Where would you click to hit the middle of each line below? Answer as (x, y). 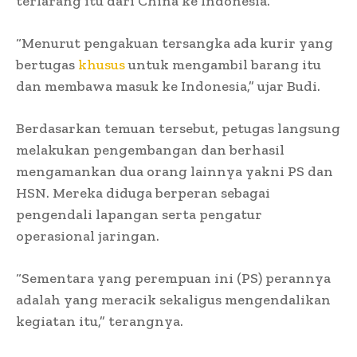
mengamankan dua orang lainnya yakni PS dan (175, 171)
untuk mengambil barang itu (223, 64)
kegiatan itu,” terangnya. (100, 321)
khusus (102, 64)
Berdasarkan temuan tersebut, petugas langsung (178, 128)
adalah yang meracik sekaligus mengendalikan (173, 299)
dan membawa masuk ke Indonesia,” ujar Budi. (168, 86)
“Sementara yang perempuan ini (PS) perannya (173, 278)
